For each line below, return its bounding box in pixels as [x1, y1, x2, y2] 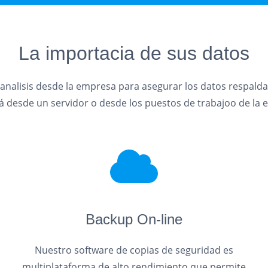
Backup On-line [85, 211, 182, 227]
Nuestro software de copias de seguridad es [34, 243, 233, 257]
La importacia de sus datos [19, 42, 249, 64]
